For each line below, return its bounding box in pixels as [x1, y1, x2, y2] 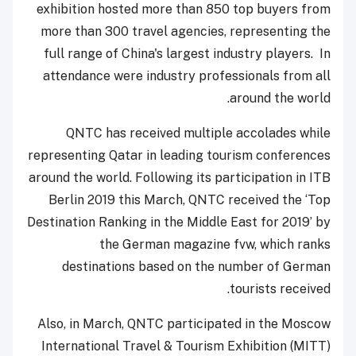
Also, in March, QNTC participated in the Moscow [37, 316, 331, 332]
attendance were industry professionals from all [43, 68, 331, 84]
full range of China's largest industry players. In [44, 46, 331, 62]
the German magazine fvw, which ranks [99, 237, 331, 253]
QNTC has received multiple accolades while [66, 126, 331, 141]
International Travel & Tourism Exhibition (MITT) [41, 339, 331, 354]
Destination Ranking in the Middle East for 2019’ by [27, 215, 331, 230]
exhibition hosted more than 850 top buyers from [37, 2, 331, 17]
